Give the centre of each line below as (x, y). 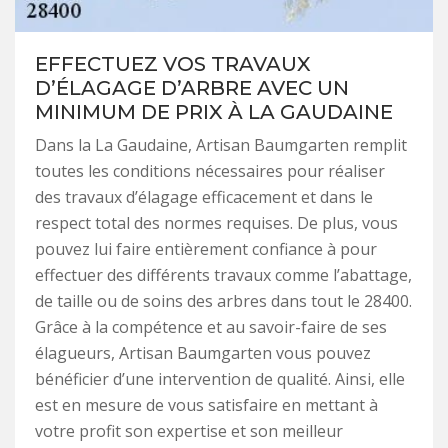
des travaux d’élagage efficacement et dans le (204, 196)
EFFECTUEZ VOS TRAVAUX (173, 63)
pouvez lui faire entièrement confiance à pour (206, 248)
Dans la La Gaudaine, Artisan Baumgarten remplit (221, 144)
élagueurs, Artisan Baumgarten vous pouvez (203, 352)
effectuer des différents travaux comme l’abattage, (223, 274)
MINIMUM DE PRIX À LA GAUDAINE (214, 111)
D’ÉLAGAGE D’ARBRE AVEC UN (192, 87)
